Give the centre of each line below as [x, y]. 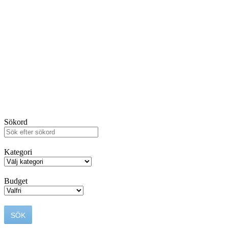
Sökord [16, 122]
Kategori [18, 152]
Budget [16, 181]
